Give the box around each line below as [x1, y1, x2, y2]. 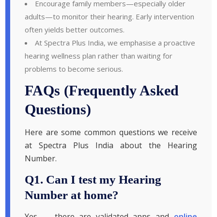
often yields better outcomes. [25, 24, 125, 34]
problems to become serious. [25, 63, 124, 74]
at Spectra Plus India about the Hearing [25, 139, 197, 151]
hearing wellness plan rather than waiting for [25, 50, 173, 61]
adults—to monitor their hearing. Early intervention [25, 11, 195, 21]
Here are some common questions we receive [25, 126, 197, 138]
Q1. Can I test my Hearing [25, 172, 162, 186]
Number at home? [25, 188, 119, 201]
